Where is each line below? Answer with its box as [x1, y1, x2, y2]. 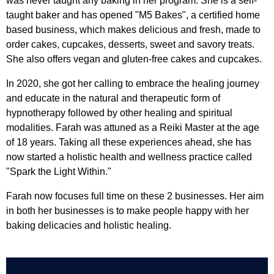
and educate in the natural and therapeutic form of [6, 92, 220, 103]
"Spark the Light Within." [6, 166, 111, 177]
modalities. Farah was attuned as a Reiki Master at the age [6, 122, 259, 133]
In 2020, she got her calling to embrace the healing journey [6, 78, 259, 89]
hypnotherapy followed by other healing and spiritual [6, 107, 232, 118]
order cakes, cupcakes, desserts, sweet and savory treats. [6, 39, 254, 50]
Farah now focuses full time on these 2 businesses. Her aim [6, 190, 264, 201]
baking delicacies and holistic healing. [6, 220, 171, 231]
